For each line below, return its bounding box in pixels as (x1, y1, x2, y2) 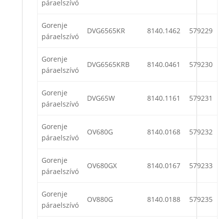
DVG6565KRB (87, 60, 130, 69)
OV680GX (87, 161, 117, 171)
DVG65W (87, 93, 115, 103)
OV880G (87, 195, 113, 204)
